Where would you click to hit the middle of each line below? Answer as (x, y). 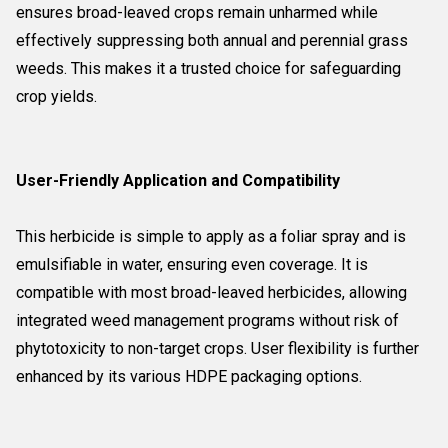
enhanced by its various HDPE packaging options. (189, 376)
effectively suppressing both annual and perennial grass (212, 40)
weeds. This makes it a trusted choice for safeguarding (208, 68)
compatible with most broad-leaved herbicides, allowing (211, 292)
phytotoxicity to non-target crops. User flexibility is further (217, 348)
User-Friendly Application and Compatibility (178, 180)
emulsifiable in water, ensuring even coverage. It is (192, 264)
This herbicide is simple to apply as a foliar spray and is (211, 236)
